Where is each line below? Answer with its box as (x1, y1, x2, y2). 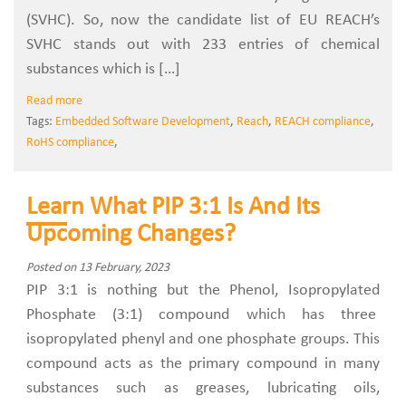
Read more (26, 94, 82, 108)
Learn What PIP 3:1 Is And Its (26, 195, 320, 220)
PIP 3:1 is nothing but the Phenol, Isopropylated (26, 282, 380, 299)
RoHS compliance (26, 136, 114, 150)
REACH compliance (275, 115, 371, 129)
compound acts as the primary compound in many (26, 355, 380, 372)
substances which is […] (26, 61, 180, 78)
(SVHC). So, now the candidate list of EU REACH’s (26, 12, 380, 29)
